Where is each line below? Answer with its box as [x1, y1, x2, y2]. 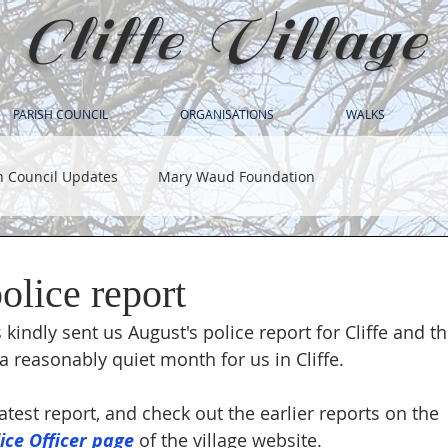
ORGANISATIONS [180, 106, 274, 122]
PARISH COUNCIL [13, 106, 108, 122]
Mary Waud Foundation [158, 166, 315, 186]
